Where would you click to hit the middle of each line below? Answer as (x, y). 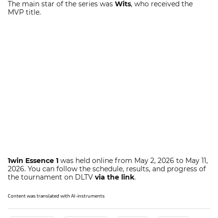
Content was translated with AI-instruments (56, 196)
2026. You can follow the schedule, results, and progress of (107, 169)
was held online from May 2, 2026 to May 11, (133, 161)
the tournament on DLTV (51, 177)
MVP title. (24, 12)
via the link (115, 177)
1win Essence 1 (33, 161)
